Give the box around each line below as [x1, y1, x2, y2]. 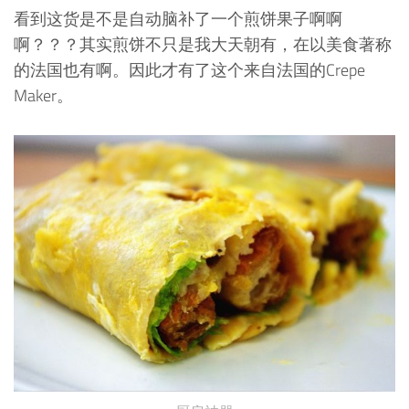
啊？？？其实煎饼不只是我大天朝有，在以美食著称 [14, 31, 392, 57]
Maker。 [14, 82, 73, 108]
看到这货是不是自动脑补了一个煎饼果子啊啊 [14, 5, 342, 31]
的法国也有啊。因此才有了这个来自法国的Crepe [14, 57, 365, 82]
